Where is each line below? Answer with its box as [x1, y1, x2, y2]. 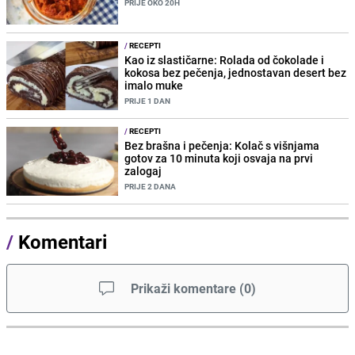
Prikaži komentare [131, 280, 236, 298]
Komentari [18, 229, 107, 255]
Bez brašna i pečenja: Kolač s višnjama [124, 138, 320, 154]
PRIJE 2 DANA [124, 181, 177, 193]
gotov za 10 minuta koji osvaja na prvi [124, 151, 314, 166]
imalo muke [124, 77, 184, 93]
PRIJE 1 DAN [124, 94, 171, 106]
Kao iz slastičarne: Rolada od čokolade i [124, 52, 325, 67]
